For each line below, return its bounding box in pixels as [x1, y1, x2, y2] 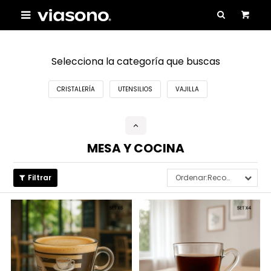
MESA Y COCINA [87, 140, 184, 157]
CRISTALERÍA [57, 85, 96, 94]
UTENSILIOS [118, 85, 153, 94]
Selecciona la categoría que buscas [51, 55, 220, 68]
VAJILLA [175, 85, 200, 94]
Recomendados [207, 172, 226, 183]
